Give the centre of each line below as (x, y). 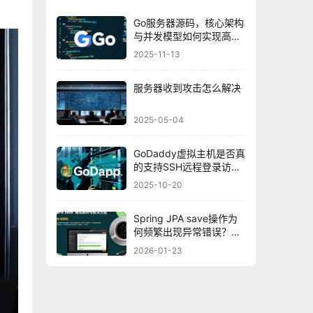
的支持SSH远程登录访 (182, 166)
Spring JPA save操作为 (185, 219)
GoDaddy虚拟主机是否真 (189, 153)
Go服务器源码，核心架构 (189, 22)
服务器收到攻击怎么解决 (187, 88)
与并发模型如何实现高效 (187, 36)
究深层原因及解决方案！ (187, 245)
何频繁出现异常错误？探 (187, 232)
